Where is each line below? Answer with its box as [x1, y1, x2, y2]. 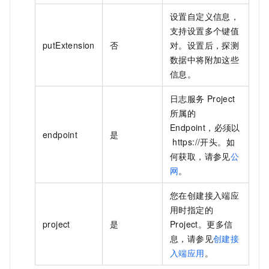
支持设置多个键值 [170, 25, 240, 37]
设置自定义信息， [170, 10, 240, 23]
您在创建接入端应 [170, 189, 240, 202]
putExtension [43, 39, 95, 52]
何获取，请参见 [170, 150, 231, 163]
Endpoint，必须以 [170, 121, 240, 134]
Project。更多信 [170, 218, 233, 231]
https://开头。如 [172, 136, 235, 148]
